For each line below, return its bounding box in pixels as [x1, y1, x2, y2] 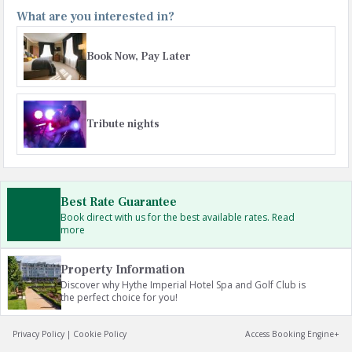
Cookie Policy [73, 328, 126, 339]
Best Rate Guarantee [60, 194, 177, 210]
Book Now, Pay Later [86, 49, 191, 64]
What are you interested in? [16, 9, 174, 24]
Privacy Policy [13, 328, 64, 339]
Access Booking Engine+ [245, 328, 339, 339]
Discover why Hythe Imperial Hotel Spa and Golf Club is [60, 278, 306, 291]
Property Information [60, 262, 185, 277]
